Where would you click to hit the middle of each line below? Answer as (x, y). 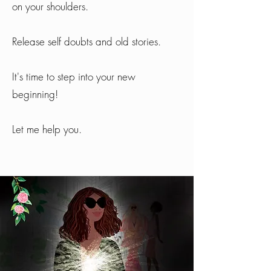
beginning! (35, 94)
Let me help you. (47, 129)
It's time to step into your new (74, 77)
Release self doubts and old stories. (87, 41)
